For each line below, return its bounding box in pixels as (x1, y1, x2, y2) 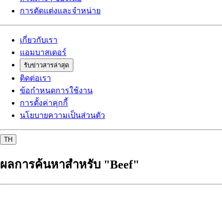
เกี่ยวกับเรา (20, 35, 57, 44)
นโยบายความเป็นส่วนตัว (20, 111, 105, 119)
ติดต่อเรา (20, 73, 51, 82)
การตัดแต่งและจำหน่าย (20, 6, 101, 15)
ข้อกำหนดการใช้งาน (20, 86, 93, 95)
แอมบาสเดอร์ (20, 48, 66, 56)
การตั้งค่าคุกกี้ (20, 98, 68, 107)
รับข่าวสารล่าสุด (24, 61, 69, 69)
